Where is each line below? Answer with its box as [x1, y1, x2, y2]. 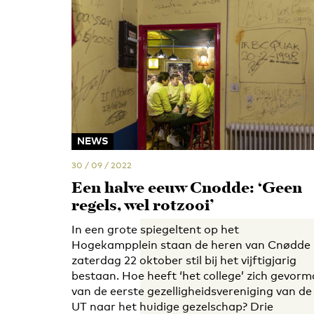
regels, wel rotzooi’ [71, 194, 214, 219]
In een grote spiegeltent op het [71, 223, 239, 236]
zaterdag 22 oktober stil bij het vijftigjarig [71, 254, 296, 267]
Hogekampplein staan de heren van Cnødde [71, 238, 310, 252]
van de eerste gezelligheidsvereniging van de [71, 285, 312, 298]
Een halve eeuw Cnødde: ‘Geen [71, 177, 302, 201]
